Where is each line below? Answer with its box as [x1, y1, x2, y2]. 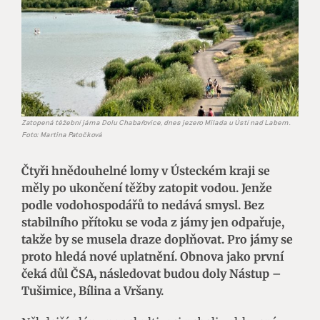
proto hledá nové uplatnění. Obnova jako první [21, 249, 284, 264]
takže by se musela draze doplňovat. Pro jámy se [21, 231, 293, 246]
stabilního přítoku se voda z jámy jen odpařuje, [21, 214, 284, 229]
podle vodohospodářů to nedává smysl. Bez [21, 197, 264, 212]
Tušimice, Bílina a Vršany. [21, 283, 164, 298]
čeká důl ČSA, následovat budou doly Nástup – [21, 266, 281, 281]
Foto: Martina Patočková [21, 129, 102, 139]
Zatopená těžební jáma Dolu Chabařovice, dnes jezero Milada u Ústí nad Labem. [21, 117, 291, 126]
